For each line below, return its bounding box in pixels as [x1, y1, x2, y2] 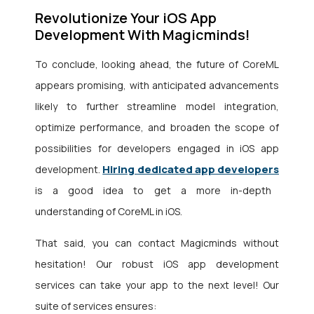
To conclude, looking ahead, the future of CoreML [35, 57, 279, 71]
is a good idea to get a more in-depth [35, 184, 271, 198]
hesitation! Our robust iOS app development [35, 257, 279, 271]
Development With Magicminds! [35, 25, 250, 45]
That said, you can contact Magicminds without [35, 236, 279, 250]
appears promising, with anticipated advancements [35, 78, 279, 93]
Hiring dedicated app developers [102, 162, 279, 177]
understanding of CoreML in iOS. [35, 205, 182, 219]
